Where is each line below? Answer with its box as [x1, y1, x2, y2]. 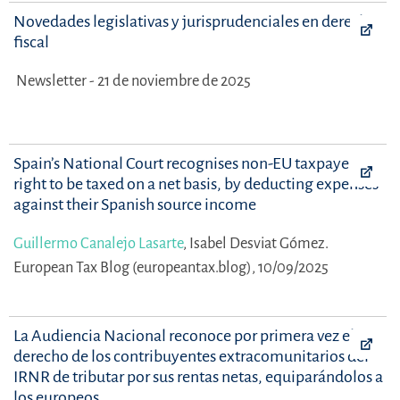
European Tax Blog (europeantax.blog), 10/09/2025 [13, 258, 329, 276]
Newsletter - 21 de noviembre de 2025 [16, 71, 251, 89]
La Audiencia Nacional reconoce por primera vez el [13, 326, 354, 345]
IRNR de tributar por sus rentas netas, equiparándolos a [13, 367, 383, 386]
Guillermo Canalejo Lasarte [13, 234, 183, 252]
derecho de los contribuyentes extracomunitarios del [13, 346, 369, 365]
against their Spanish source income [13, 195, 256, 213]
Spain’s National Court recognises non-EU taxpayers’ [13, 154, 363, 172]
